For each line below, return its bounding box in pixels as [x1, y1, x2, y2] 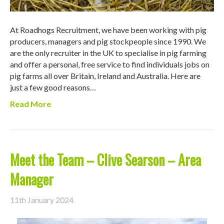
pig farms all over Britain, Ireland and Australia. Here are [10, 71, 200, 81]
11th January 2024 [10, 195, 73, 205]
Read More [10, 99, 51, 109]
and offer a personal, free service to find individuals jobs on [10, 59, 209, 69]
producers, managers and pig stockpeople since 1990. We [10, 36, 206, 46]
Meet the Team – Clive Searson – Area [10, 149, 201, 170]
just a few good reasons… [10, 82, 96, 92]
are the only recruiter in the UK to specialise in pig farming [10, 48, 206, 58]
